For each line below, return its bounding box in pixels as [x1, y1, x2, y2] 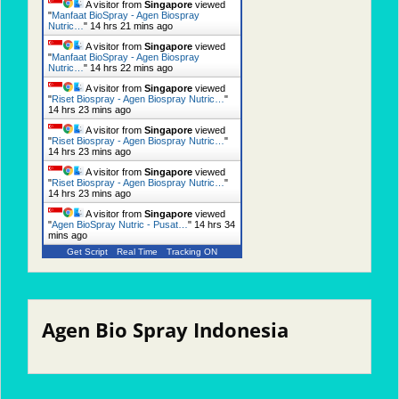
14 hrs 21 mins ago [90, 20, 173, 31]
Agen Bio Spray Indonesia [42, 315, 289, 343]
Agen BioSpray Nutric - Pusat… [52, 218, 188, 230]
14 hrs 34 [194, 218, 235, 230]
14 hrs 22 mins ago [90, 61, 173, 73]
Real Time [117, 246, 158, 256]
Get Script [67, 246, 108, 256]
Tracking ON [167, 246, 217, 256]
